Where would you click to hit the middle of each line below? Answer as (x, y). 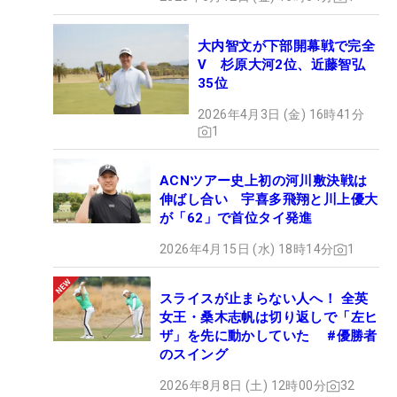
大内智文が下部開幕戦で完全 (287, 47)
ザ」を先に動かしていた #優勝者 (269, 336)
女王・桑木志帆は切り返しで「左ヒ (269, 318)
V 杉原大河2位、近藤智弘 (282, 65)
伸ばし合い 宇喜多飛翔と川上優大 (269, 200)
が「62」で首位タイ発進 (236, 218)
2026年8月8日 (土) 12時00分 (243, 386)
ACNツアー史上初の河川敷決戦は (264, 181)
